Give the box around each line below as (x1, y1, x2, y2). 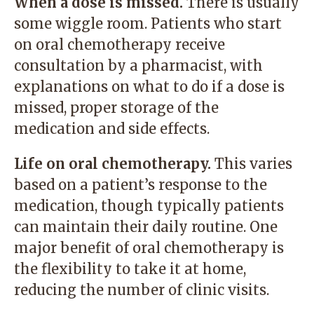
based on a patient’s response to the (14, 176, 267, 193)
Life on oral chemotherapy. (14, 155, 211, 172)
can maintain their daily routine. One (14, 218, 278, 235)
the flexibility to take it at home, (14, 260, 246, 278)
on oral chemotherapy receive (14, 36, 225, 53)
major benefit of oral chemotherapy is (14, 239, 284, 257)
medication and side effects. (14, 120, 210, 137)
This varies (211, 155, 292, 172)
